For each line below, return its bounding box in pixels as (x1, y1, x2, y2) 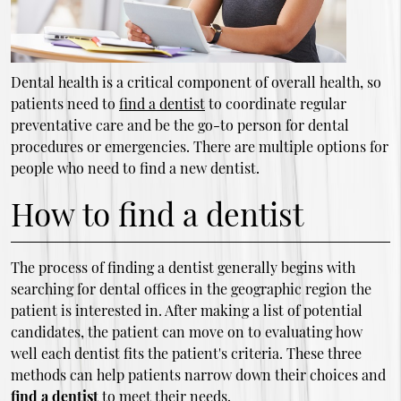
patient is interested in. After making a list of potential (10, 300, 363, 320)
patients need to (10, 93, 119, 113)
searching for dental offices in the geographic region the (10, 278, 371, 298)
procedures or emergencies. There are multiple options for (10, 136, 388, 156)
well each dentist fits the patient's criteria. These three (10, 343, 362, 363)
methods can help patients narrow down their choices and (10, 364, 386, 384)
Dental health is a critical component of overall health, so (10, 72, 381, 91)
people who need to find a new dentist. (10, 158, 260, 177)
